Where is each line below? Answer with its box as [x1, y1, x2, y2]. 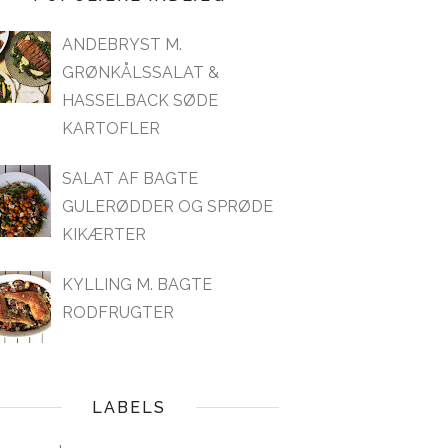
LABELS [92, 397, 166, 417]
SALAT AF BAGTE [62, 168, 199, 188]
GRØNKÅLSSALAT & [62, 62, 220, 82]
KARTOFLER [62, 118, 161, 138]
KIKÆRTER [62, 224, 147, 244]
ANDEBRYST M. [62, 34, 183, 54]
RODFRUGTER [62, 302, 175, 322]
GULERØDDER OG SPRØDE [62, 196, 274, 216]
